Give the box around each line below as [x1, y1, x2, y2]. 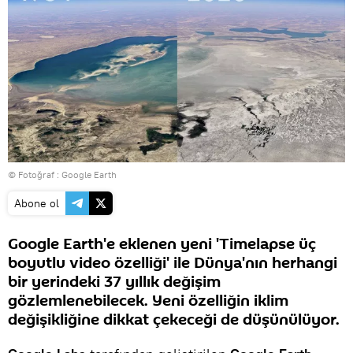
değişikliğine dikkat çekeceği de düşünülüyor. [8, 309, 340, 332]
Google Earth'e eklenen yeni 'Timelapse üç [8, 233, 316, 256]
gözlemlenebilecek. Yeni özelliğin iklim [8, 290, 288, 313]
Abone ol [14, 196, 59, 211]
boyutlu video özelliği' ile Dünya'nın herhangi [8, 252, 337, 275]
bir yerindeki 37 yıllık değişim [8, 271, 221, 294]
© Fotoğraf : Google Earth [8, 169, 117, 181]
